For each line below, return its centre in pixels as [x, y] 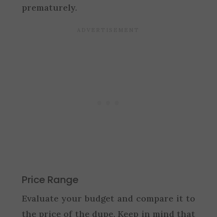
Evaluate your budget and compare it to [108, 198]
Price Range [50, 180]
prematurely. [49, 8]
